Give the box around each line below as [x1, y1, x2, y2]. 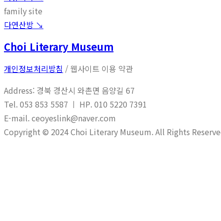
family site [4, 5, 42, 17]
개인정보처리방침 [4, 63, 63, 75]
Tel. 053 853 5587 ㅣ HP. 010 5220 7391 [4, 98, 149, 110]
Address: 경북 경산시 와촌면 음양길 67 [4, 84, 135, 97]
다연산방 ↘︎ [4, 19, 43, 31]
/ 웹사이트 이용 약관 [63, 63, 133, 75]
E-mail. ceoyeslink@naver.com [4, 112, 118, 124]
